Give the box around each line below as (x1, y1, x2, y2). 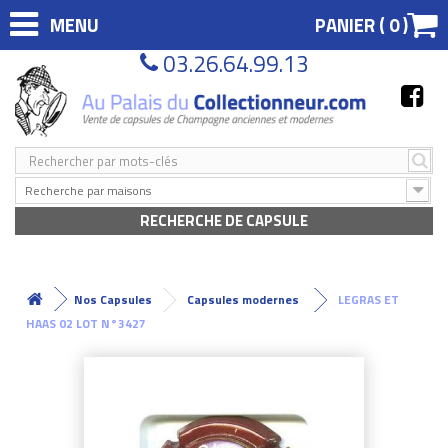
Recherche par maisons (25, 180, 151, 200)
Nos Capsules (74, 289, 152, 309)
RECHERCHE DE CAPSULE (140, 208, 308, 232)
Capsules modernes (187, 289, 299, 309)
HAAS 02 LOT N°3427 (26, 313, 146, 333)
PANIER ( (315, 11, 389, 39)
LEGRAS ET (338, 289, 399, 309)
